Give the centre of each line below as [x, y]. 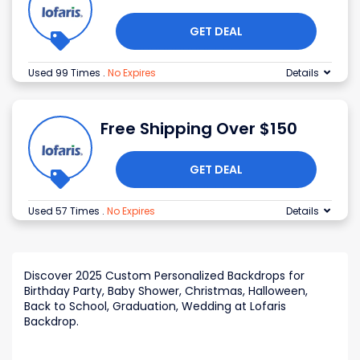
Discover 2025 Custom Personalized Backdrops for [164, 276]
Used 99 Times [65, 73]
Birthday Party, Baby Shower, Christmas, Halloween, [166, 291]
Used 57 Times [65, 211]
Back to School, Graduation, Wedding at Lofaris [155, 307]
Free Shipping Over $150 [199, 129]
